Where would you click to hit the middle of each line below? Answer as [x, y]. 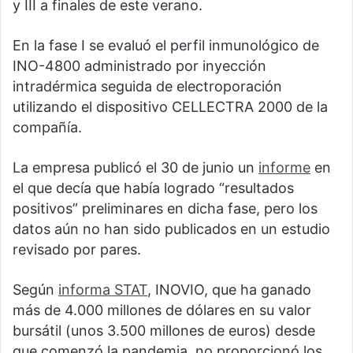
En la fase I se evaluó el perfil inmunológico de [166, 46]
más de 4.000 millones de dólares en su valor [162, 310]
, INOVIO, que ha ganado [229, 290]
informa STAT [103, 290]
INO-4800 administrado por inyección [139, 66]
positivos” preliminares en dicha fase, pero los [165, 209]
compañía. [47, 128]
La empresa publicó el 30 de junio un [136, 168]
